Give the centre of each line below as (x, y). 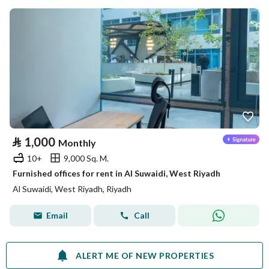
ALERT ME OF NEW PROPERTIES (145, 255)
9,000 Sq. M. (86, 158)
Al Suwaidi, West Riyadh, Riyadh (72, 189)
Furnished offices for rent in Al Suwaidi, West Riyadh (116, 173)
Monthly (77, 143)
